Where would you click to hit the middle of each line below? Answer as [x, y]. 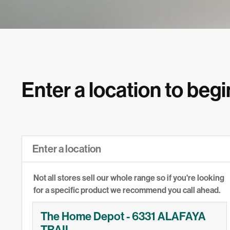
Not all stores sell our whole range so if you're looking [129, 178]
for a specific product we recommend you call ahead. [127, 190]
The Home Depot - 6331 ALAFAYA [123, 217]
